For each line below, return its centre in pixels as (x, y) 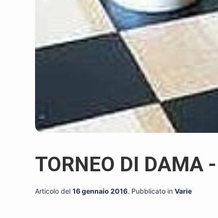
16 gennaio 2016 (100, 191)
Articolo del (54, 191)
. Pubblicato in (151, 191)
